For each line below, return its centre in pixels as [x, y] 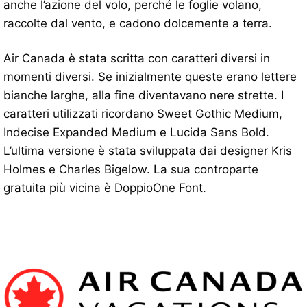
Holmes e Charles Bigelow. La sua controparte [131, 169]
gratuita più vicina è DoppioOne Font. [105, 187]
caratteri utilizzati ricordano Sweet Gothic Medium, [143, 113]
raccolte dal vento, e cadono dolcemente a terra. [138, 23]
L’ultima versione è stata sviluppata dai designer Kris [148, 150]
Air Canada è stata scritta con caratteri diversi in [137, 58]
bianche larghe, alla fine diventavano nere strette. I [144, 95]
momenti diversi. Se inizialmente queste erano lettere [150, 76]
